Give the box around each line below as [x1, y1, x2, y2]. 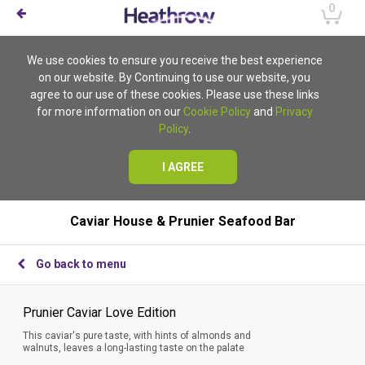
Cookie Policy [182, 105, 251, 118]
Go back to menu [36, 257, 126, 270]
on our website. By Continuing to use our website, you [38, 71, 310, 84]
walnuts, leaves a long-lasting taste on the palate [23, 342, 244, 354]
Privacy [275, 105, 313, 118]
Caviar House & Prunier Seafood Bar [69, 213, 296, 229]
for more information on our [36, 105, 183, 118]
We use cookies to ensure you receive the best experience [26, 54, 323, 67]
